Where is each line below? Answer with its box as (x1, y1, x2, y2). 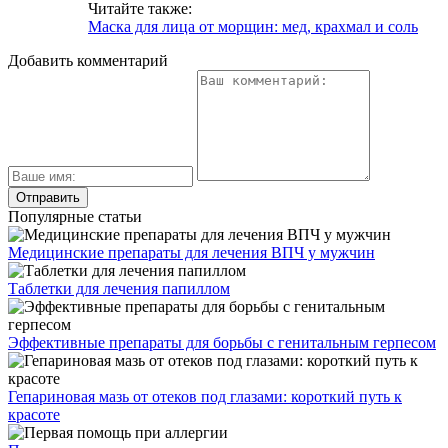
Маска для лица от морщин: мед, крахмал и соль (88, 17, 418, 35)
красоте (8, 405, 60, 423)
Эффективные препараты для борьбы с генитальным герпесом (8, 333, 436, 351)
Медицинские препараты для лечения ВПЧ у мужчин (8, 243, 375, 261)
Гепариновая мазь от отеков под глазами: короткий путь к (8, 387, 402, 405)
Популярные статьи (8, 207, 142, 225)
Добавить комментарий (8, 51, 168, 69)
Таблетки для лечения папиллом (8, 279, 230, 297)
